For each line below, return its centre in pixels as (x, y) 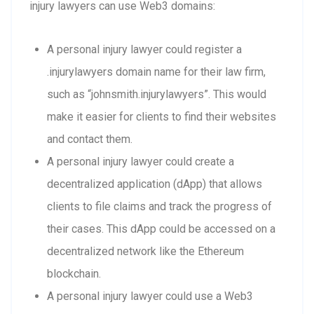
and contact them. (90, 139)
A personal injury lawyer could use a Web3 (150, 296)
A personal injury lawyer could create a (141, 161)
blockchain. (74, 273)
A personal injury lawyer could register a (144, 49)
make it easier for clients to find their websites (162, 116)
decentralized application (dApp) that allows (155, 184)
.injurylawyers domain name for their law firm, (156, 71)
